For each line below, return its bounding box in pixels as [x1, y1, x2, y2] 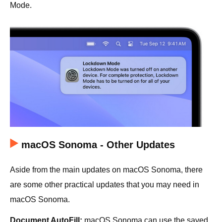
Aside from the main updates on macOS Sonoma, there [10, 165, 203, 174]
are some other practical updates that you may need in [10, 180, 199, 189]
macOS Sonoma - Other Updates [21, 139, 175, 150]
